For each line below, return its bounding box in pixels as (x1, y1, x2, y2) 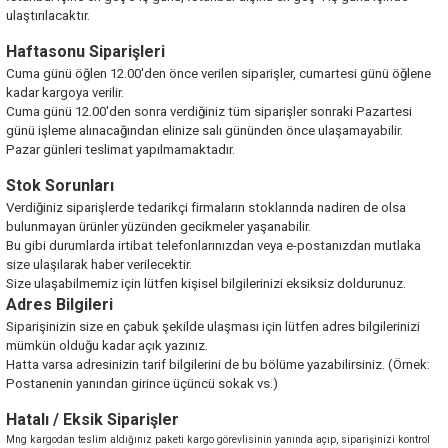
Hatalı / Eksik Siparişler (6, 410, 179, 429)
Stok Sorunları (6, 176, 114, 195)
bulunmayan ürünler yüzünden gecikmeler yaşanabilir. (6, 219, 311, 234)
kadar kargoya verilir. (6, 85, 124, 100)
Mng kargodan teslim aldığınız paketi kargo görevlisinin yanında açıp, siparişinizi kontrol (6, 434, 430, 445)
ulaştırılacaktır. (6, 8, 90, 23)
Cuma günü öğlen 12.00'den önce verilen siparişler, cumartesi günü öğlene (6, 66, 431, 81)
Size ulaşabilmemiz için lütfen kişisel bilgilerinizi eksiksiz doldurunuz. (6, 276, 406, 291)
